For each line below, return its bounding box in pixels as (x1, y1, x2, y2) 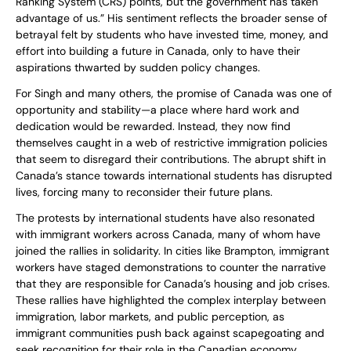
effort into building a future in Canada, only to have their (16, 44, 300, 59)
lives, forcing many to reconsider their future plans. (16, 185, 273, 200)
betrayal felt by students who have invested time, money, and (16, 27, 328, 42)
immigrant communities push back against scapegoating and (16, 326, 324, 341)
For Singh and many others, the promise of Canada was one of (16, 86, 332, 101)
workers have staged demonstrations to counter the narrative (16, 260, 326, 275)
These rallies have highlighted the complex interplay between (16, 293, 326, 308)
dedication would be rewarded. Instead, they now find (16, 119, 291, 134)
